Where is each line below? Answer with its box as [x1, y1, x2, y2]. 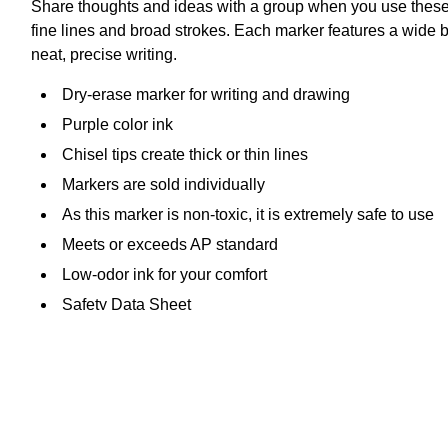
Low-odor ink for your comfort [62, 265, 267, 283]
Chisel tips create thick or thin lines [62, 145, 308, 163]
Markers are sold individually [62, 175, 265, 193]
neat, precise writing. [31, 45, 177, 63]
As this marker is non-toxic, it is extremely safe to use [62, 205, 434, 223]
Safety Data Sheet [62, 295, 191, 313]
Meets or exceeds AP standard [62, 235, 278, 253]
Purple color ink [62, 115, 173, 133]
